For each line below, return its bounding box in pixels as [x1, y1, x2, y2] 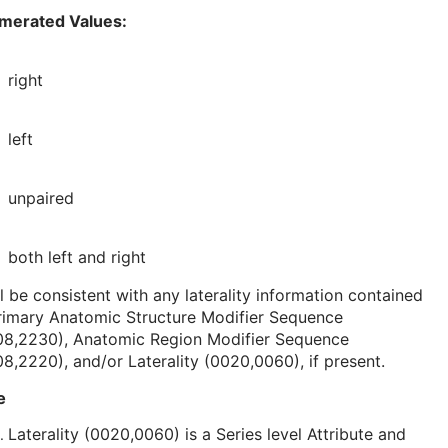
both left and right [8, 247, 146, 268]
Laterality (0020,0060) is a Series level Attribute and [8, 424, 406, 445]
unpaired [8, 188, 74, 209]
